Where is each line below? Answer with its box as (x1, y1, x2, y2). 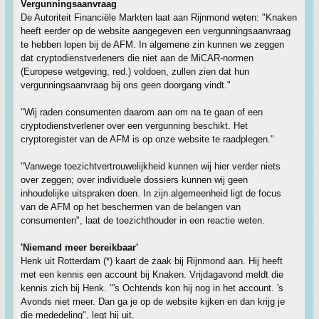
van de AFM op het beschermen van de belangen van (21, 202, 241, 212)
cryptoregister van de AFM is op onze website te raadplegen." (21, 134, 274, 145)
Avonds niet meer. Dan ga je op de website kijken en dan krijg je (21, 296, 285, 307)
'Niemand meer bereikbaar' (21, 242, 138, 253)
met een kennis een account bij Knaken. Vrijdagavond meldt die (21, 269, 283, 280)
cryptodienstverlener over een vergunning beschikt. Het (21, 120, 248, 131)
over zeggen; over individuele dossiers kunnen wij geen (21, 174, 248, 185)
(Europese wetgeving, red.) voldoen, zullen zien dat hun (21, 66, 249, 77)
